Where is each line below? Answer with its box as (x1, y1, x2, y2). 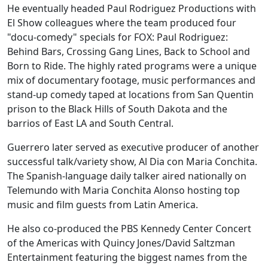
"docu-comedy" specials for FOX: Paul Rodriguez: (7, 31, 228, 44)
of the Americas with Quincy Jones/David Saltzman (7, 236, 235, 250)
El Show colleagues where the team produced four (7, 16, 236, 30)
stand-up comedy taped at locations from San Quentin (7, 88, 254, 102)
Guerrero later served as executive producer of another (7, 141, 259, 154)
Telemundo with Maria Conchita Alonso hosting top (7, 184, 240, 197)
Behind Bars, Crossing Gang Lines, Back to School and (7, 45, 250, 59)
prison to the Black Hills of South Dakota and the (7, 102, 227, 116)
